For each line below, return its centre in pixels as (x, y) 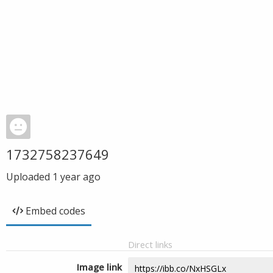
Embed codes (55, 211)
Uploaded (29, 177)
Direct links (150, 244)
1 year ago (76, 177)
